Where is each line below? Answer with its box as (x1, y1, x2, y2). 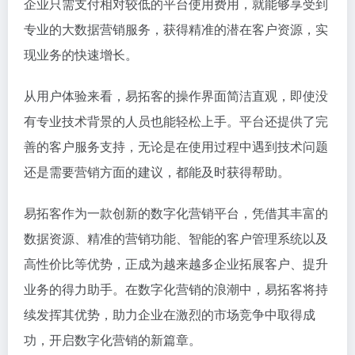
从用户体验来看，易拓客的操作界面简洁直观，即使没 (24, 86, 328, 105)
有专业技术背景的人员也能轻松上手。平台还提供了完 (24, 112, 328, 130)
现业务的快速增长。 (24, 45, 138, 63)
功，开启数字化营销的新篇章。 (24, 330, 201, 349)
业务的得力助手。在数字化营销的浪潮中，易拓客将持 (24, 280, 328, 298)
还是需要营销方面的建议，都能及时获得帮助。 (24, 162, 290, 181)
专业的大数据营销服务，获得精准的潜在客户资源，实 (24, 20, 328, 38)
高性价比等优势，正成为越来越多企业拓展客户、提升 (24, 254, 328, 273)
